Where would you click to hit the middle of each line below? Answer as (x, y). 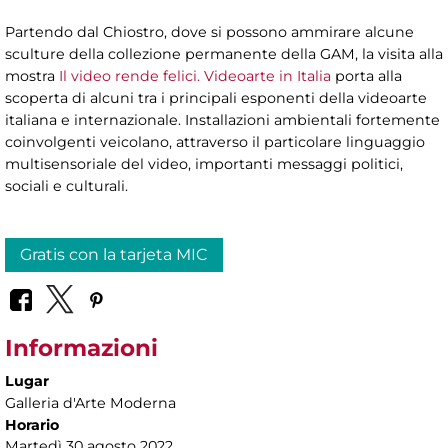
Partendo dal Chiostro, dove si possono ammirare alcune (209, 31)
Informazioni (81, 348)
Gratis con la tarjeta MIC (114, 254)
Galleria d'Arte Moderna (90, 403)
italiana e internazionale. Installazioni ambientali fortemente (222, 119)
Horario (32, 425)
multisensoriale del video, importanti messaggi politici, (204, 163)
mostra (30, 75)
